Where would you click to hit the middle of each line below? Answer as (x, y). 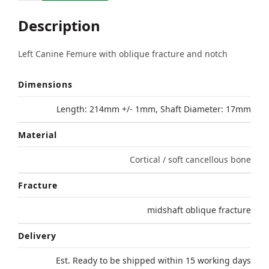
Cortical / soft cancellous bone (190, 159)
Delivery (37, 235)
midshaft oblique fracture (199, 210)
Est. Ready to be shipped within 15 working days (153, 260)
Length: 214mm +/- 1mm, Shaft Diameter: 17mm (154, 109)
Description (59, 25)
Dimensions (45, 84)
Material (38, 134)
